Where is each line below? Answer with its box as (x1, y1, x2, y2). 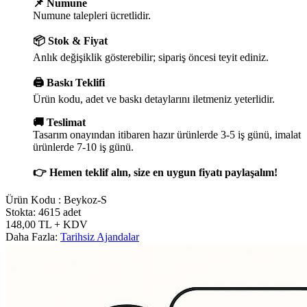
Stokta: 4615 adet (5, 206, 81, 218)
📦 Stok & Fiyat (33, 34, 108, 47)
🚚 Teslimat (33, 116, 86, 128)
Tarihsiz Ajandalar (60, 230, 139, 243)
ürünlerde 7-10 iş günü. (33, 140, 134, 153)
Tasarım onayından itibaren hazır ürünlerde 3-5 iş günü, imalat (33, 128, 301, 140)
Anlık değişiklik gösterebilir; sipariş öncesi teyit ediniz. (33, 51, 269, 63)
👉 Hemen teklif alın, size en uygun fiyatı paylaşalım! (33, 166, 278, 178)
